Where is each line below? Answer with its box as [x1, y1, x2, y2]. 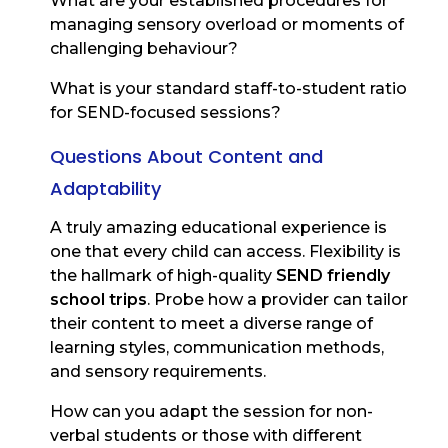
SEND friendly [276, 266, 390, 286]
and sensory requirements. [50, 362, 266, 382]
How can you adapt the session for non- [50, 402, 373, 422]
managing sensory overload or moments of [50, 15, 404, 35]
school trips [50, 290, 147, 310]
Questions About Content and [50, 144, 323, 170]
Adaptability [50, 176, 161, 202]
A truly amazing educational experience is [50, 218, 387, 238]
